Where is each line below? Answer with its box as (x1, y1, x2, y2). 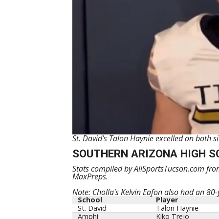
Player (155, 195, 178, 205)
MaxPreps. (72, 171, 108, 182)
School (77, 195, 102, 205)
